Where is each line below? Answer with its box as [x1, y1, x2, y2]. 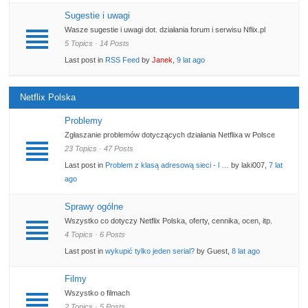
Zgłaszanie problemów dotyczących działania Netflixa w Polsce [65, 131, 276, 140]
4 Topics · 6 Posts [65, 230, 126, 239]
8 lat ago [232, 247, 261, 256]
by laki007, [229, 161, 269, 170]
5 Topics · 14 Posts [65, 39, 130, 48]
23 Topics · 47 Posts [65, 144, 134, 153]
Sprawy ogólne [65, 201, 124, 212]
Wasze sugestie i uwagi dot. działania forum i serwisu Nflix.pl [65, 25, 266, 34]
